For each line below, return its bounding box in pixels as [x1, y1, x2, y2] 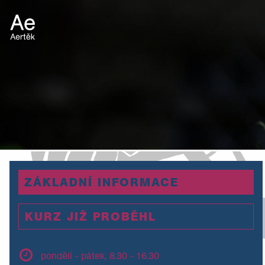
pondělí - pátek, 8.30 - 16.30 [41, 249, 160, 261]
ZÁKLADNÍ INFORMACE [24, 174, 179, 189]
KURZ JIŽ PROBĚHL [24, 209, 156, 224]
